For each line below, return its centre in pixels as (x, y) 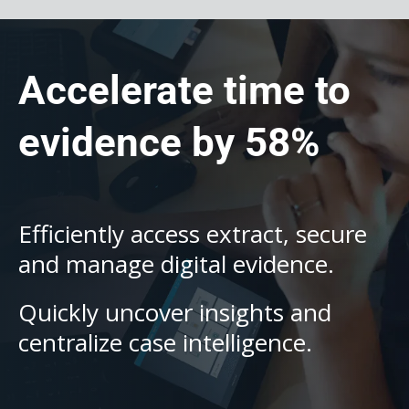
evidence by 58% (169, 142)
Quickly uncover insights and (175, 312)
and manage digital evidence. (176, 264)
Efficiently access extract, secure (193, 234)
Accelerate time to (184, 90)
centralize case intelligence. (165, 342)
